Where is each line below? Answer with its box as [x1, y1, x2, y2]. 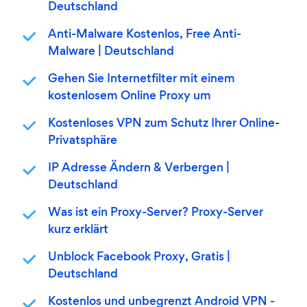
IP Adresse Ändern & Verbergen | [48, 163, 230, 174]
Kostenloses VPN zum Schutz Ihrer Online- [48, 119, 280, 130]
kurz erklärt [48, 225, 108, 236]
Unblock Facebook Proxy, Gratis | [48, 252, 230, 263]
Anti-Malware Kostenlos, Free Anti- [48, 29, 241, 40]
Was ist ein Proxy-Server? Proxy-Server [48, 208, 263, 219]
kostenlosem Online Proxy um [48, 91, 211, 102]
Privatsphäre [48, 136, 117, 147]
